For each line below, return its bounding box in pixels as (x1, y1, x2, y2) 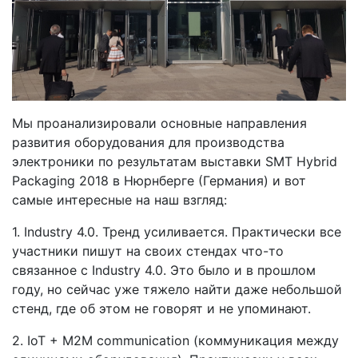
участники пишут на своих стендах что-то (12, 242, 284, 259)
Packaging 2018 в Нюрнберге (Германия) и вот (12, 172, 306, 189)
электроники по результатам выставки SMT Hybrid (12, 153, 337, 169)
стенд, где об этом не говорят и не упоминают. (12, 300, 311, 316)
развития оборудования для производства (12, 133, 284, 150)
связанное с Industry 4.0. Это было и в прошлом (12, 261, 316, 278)
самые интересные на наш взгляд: (12, 191, 227, 208)
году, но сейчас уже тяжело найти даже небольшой (12, 280, 342, 297)
